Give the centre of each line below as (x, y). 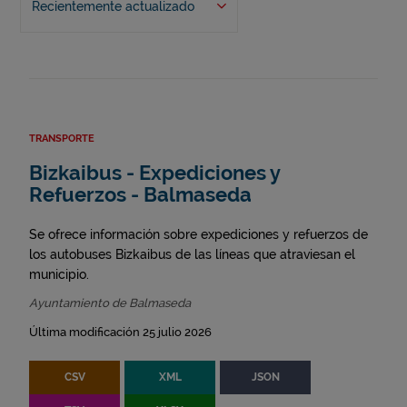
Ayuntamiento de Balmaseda (110, 303)
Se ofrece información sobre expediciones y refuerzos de (199, 235)
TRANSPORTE (62, 139)
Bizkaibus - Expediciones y (154, 174)
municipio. (59, 275)
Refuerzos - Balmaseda (140, 195)
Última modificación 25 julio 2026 (120, 333)
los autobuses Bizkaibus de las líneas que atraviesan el (192, 255)
